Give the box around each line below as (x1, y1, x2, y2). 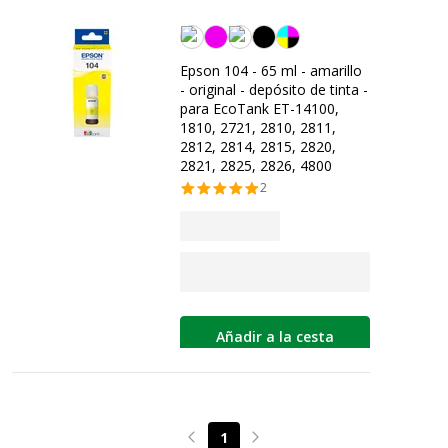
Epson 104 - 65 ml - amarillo (180, 61, 362, 80)
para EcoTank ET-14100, (180, 99, 339, 118)
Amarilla (180, 24, 227, 41)
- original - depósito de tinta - (180, 80, 368, 99)
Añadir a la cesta (216, 326, 334, 346)
